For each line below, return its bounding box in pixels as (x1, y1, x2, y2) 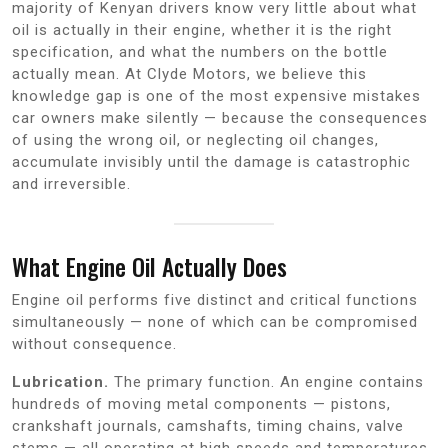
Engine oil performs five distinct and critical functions (12, 290, 418, 309)
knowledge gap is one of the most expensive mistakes (12, 86, 421, 105)
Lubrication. (12, 372, 109, 391)
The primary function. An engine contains (109, 372, 424, 391)
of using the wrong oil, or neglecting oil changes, (12, 130, 379, 149)
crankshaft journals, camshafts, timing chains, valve (12, 416, 404, 435)
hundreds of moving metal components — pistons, (12, 394, 391, 413)
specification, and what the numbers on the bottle (12, 42, 388, 61)
